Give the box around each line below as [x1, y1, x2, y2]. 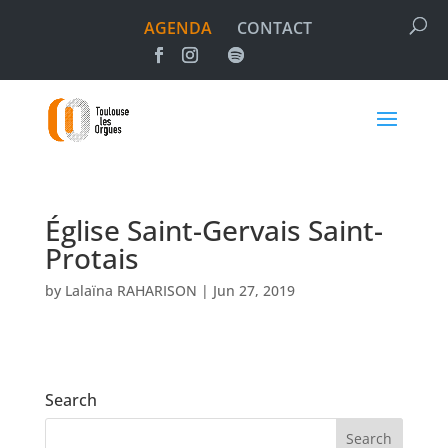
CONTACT [236, 17, 312, 39]
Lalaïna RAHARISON [64, 281, 197, 300]
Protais [44, 239, 139, 277]
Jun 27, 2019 [212, 281, 295, 300]
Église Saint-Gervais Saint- [44, 211, 383, 249]
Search [44, 389, 97, 411]
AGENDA [143, 17, 212, 39]
